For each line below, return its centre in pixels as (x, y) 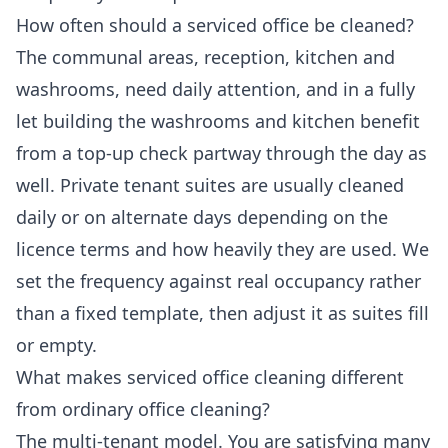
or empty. (56, 345)
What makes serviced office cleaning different (210, 377)
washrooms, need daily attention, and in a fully (215, 89)
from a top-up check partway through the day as (221, 153)
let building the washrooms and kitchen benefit (218, 121)
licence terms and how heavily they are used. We (222, 249)
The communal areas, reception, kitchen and (205, 57)
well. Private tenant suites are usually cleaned (210, 185)
